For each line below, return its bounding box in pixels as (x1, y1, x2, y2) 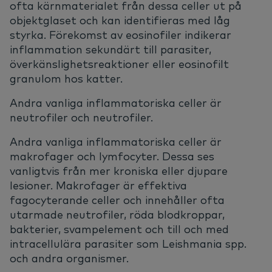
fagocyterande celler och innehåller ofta (10, 193, 225, 208)
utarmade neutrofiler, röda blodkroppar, (10, 208, 225, 222)
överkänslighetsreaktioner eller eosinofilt (10, 57, 229, 72)
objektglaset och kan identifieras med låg (10, 13, 230, 28)
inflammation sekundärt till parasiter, (10, 42, 211, 57)
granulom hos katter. (10, 72, 123, 86)
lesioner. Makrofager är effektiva (10, 178, 187, 193)
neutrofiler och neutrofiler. (10, 110, 153, 125)
